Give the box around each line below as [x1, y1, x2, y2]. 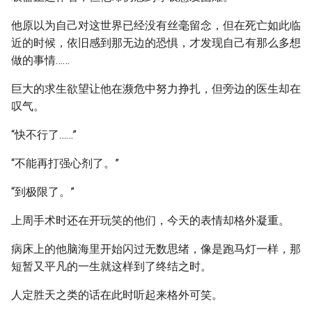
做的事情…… [11, 54, 70, 67]
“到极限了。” [11, 185, 75, 198]
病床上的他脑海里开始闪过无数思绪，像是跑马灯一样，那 [11, 242, 301, 256]
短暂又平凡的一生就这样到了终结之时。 [11, 260, 212, 273]
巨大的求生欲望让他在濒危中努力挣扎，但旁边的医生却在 [11, 82, 301, 95]
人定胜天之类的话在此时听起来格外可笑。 [11, 288, 223, 302]
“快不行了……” [11, 128, 77, 141]
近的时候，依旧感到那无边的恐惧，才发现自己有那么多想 [11, 36, 301, 49]
